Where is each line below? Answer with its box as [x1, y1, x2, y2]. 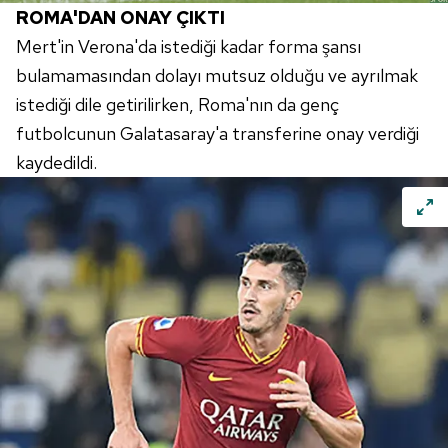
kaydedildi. [16, 151, 97, 175]
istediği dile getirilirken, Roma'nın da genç [16, 93, 339, 117]
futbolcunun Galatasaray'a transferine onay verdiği [16, 122, 419, 146]
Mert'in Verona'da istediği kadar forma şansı [16, 35, 361, 59]
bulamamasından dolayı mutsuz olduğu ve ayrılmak [16, 64, 418, 88]
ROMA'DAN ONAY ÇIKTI [16, 6, 225, 30]
